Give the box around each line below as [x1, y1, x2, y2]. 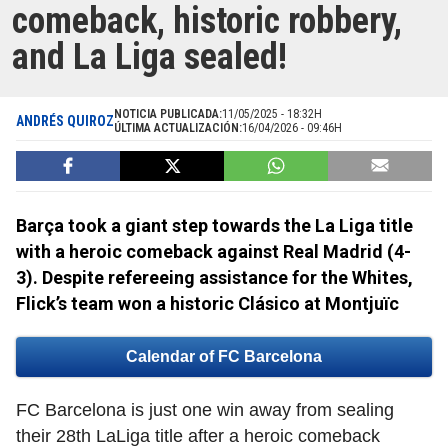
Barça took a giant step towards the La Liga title [16, 215, 413, 237]
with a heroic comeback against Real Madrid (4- [16, 241, 411, 263]
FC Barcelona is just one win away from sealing [16, 400, 394, 421]
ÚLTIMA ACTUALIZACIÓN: [114, 121, 242, 136]
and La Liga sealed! [12, 36, 287, 79]
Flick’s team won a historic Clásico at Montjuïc [16, 293, 399, 315]
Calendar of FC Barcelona [126, 348, 322, 366]
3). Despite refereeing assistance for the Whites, [16, 267, 413, 289]
